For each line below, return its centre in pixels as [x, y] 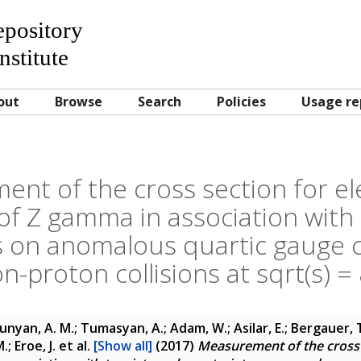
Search [160, 102]
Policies [241, 102]
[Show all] [123, 346]
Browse [79, 102]
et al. [75, 346]
